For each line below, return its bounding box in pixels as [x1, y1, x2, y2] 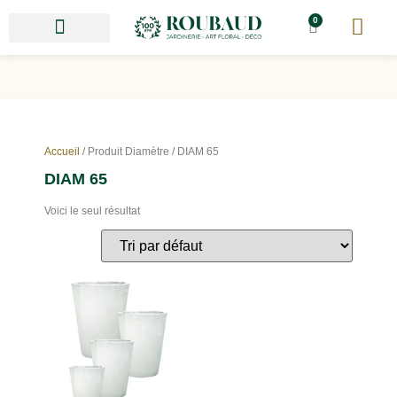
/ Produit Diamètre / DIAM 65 [80, 145, 219, 158]
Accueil [44, 145, 80, 158]
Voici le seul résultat [44, 205, 140, 217]
